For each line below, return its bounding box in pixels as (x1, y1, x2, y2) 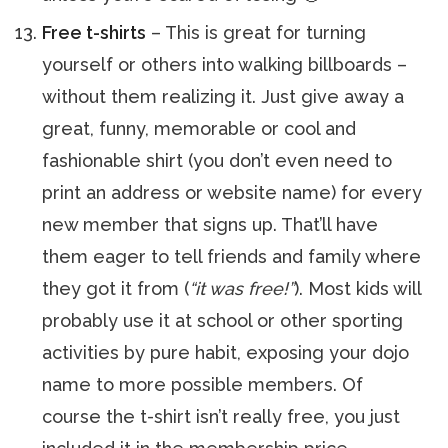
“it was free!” (189, 278, 295, 299)
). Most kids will (294, 278, 422, 299)
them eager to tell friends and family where (42, 246, 422, 267)
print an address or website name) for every (42, 182, 423, 203)
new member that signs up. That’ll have (42, 214, 379, 235)
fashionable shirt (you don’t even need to (42, 150, 393, 171)
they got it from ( (42, 278, 190, 299)
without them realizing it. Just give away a (42, 86, 405, 107)
